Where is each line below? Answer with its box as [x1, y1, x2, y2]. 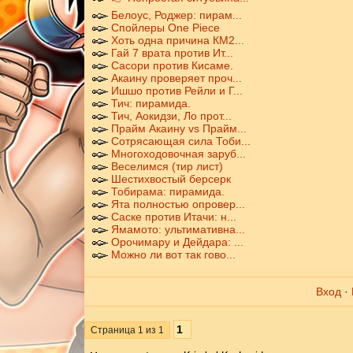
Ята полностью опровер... [110, 198, 245, 210]
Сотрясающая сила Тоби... [110, 135, 251, 147]
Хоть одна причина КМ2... [110, 34, 244, 46]
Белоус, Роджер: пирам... [110, 9, 242, 21]
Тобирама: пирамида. [110, 185, 225, 198]
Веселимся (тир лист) [110, 160, 223, 173]
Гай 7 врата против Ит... [110, 46, 233, 59]
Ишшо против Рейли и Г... [110, 84, 243, 97]
